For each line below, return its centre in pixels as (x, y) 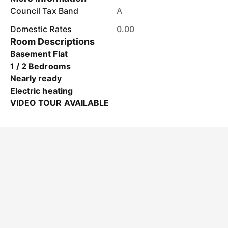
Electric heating (41, 91)
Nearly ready (36, 78)
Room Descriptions (53, 41)
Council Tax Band (44, 11)
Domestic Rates (41, 29)
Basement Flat (39, 54)
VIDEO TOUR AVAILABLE (60, 103)
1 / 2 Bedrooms (40, 66)
